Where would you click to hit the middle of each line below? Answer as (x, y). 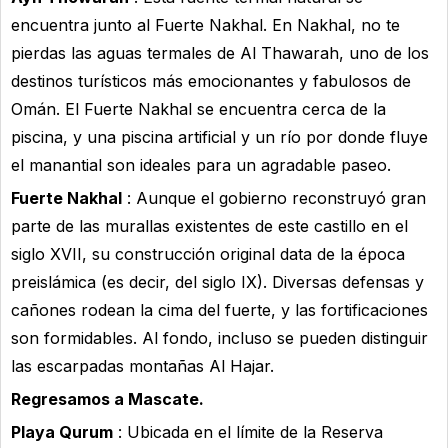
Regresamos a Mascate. (109, 398)
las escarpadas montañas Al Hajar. (142, 365)
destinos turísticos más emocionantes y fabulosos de (211, 80)
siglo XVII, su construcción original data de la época (208, 253)
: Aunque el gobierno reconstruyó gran (274, 197)
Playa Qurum (62, 431)
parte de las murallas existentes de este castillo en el (209, 225)
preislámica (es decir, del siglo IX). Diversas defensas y (217, 281)
